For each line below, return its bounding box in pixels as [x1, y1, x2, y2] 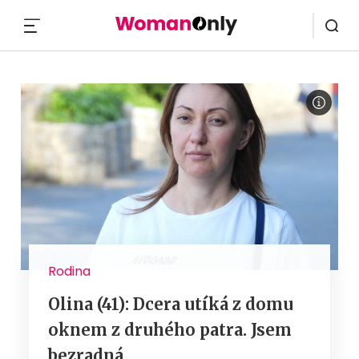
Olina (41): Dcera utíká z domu [48, 293, 293, 314]
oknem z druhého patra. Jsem [48, 319, 292, 340]
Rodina [48, 261, 91, 280]
